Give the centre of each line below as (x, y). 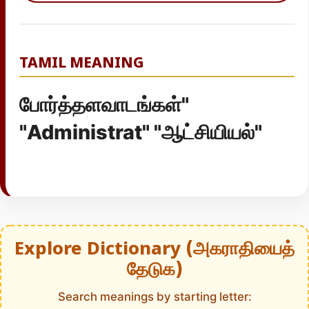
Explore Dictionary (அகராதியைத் (154, 250)
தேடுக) (154, 271)
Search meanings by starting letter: (154, 297)
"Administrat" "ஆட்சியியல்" (141, 132)
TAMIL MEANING (81, 64)
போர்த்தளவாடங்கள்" (104, 104)
